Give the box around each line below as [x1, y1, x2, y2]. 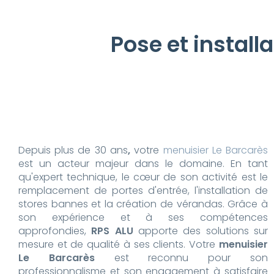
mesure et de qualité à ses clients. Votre [18, 237, 219, 252]
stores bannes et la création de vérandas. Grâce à [18, 197, 268, 212]
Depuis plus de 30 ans [18, 143, 128, 158]
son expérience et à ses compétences [18, 210, 268, 225]
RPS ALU [91, 224, 133, 239]
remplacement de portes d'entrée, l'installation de [18, 183, 268, 198]
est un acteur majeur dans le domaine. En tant [18, 157, 268, 171]
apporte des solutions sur [133, 224, 268, 239]
